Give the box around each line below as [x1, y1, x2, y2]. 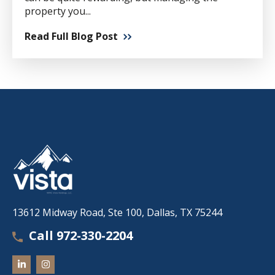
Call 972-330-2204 [29, 227, 133, 244]
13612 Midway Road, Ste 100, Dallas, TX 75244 [12, 205, 222, 219]
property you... [25, 4, 91, 18]
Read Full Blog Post [25, 29, 118, 43]
